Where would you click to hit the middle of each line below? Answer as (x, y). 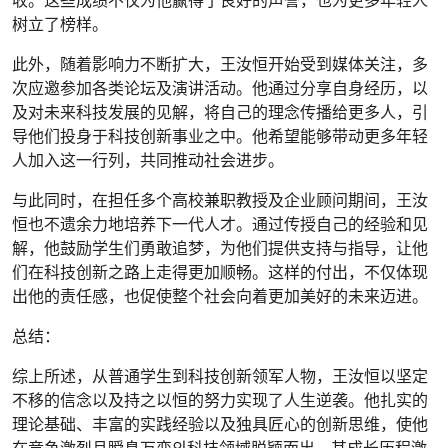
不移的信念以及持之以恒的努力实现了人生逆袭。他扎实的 (220, 400)
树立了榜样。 (60, 24)
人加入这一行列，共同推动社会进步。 (148, 160)
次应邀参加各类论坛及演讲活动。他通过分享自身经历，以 (220, 88)
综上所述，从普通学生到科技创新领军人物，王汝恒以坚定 (220, 376)
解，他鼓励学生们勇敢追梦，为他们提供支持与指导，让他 (220, 248)
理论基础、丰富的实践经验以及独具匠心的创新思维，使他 (220, 424)
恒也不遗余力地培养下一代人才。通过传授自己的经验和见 (220, 224)
